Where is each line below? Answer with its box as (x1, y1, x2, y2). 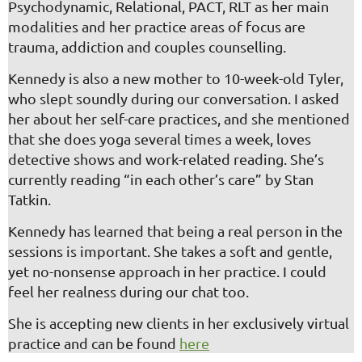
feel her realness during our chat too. (8, 282, 249, 300)
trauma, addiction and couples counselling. (8, 37, 289, 55)
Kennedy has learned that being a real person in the (8, 221, 343, 239)
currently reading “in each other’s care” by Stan (8, 170, 314, 187)
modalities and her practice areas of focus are (8, 17, 305, 35)
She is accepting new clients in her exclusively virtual (8, 314, 349, 331)
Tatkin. (8, 190, 51, 208)
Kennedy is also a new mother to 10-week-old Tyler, (8, 69, 343, 86)
